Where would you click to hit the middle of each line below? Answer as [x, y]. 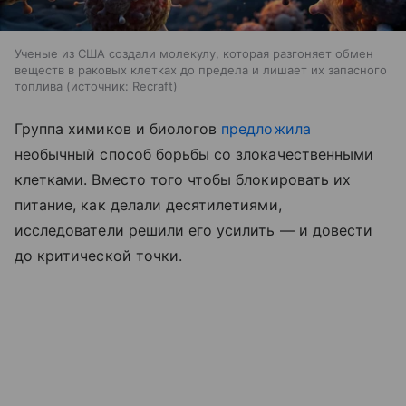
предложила [266, 129]
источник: [100, 87]
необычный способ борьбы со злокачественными [194, 155]
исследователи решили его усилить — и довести [194, 231]
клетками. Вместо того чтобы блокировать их [183, 180]
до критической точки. [99, 256]
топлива [39, 87]
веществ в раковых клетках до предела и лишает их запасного [201, 70]
